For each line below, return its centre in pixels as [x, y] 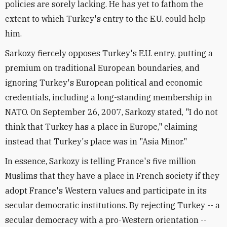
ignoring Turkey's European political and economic [104, 82]
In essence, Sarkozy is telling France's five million [101, 161]
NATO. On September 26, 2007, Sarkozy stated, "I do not [111, 112]
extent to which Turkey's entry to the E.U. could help [105, 18]
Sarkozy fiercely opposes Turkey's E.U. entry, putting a [109, 53]
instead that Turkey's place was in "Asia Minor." [96, 141]
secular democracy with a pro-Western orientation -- [106, 220]
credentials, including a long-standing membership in [109, 97]
